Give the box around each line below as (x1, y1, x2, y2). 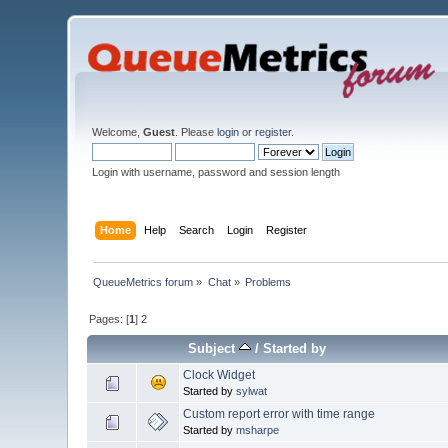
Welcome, (92, 126, 144, 138)
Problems (245, 275, 292, 288)
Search (178, 223, 214, 236)
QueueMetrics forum (93, 275, 194, 288)
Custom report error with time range (183, 406, 376, 421)
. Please (175, 126, 218, 138)
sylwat (236, 384, 268, 397)
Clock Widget (183, 367, 256, 382)
